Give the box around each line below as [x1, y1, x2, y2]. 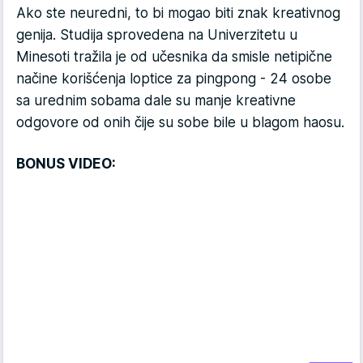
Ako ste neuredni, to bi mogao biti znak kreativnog [16, 4, 340, 21]
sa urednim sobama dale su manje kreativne [16, 92, 296, 109]
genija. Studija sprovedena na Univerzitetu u [16, 26, 297, 43]
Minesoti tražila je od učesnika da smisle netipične [16, 48, 332, 65]
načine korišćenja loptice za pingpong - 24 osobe [16, 70, 331, 87]
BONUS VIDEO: [16, 155, 116, 172]
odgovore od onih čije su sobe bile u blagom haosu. [16, 113, 344, 130]
